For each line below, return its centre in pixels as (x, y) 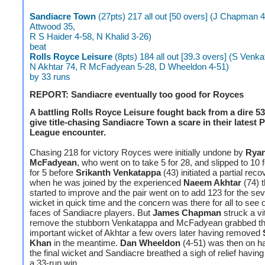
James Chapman (187, 213)
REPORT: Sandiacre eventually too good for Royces (137, 94)
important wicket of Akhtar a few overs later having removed (146, 233)
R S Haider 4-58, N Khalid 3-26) (91, 36)
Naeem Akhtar (212, 182)
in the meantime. (86, 243)
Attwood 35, (52, 26)
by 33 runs (50, 77)
